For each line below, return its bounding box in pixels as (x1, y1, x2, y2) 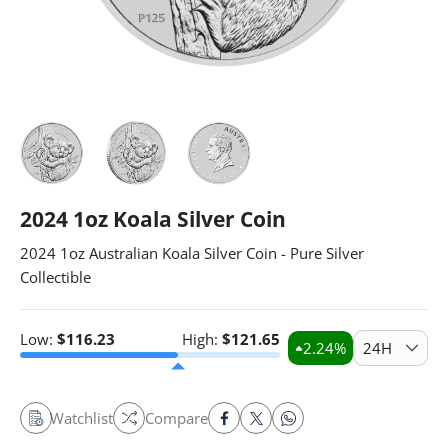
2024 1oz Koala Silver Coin (20, 205, 286, 233)
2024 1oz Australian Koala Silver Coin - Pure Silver (20, 243, 364, 263)
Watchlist (50, 408, 113, 428)
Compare (145, 408, 208, 428)
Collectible (20, 267, 91, 287)
